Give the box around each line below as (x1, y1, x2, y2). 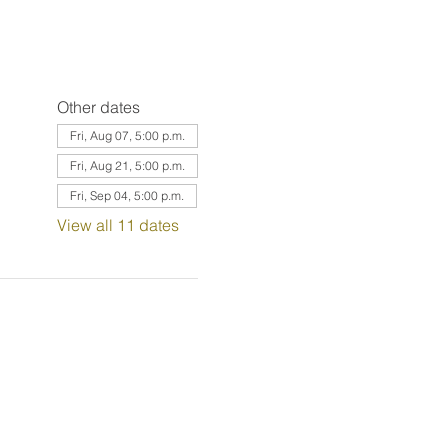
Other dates (56, 97, 140, 117)
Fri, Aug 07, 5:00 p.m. (69, 128, 185, 143)
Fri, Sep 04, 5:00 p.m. (69, 188, 184, 203)
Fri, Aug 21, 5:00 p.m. (69, 158, 185, 173)
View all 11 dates (56, 215, 179, 235)
